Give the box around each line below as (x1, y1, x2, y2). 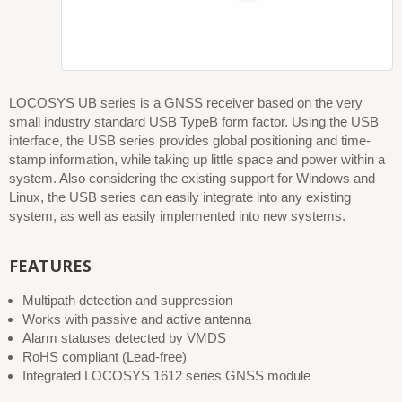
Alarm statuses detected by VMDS (22, 330, 226, 345)
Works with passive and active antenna (22, 311, 251, 327)
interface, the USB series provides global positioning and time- (9, 133, 371, 148)
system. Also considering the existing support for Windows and (9, 170, 375, 186)
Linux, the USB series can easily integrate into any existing (9, 189, 351, 205)
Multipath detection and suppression (22, 293, 232, 308)
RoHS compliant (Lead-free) (22, 349, 187, 364)
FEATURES (9, 255, 92, 276)
